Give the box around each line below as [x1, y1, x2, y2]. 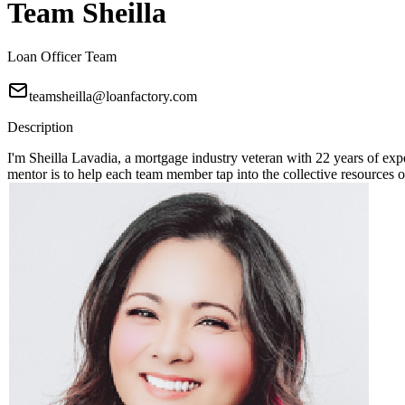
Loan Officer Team [7, 49, 117, 65]
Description [7, 119, 73, 136]
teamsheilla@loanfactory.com [29, 89, 197, 105]
